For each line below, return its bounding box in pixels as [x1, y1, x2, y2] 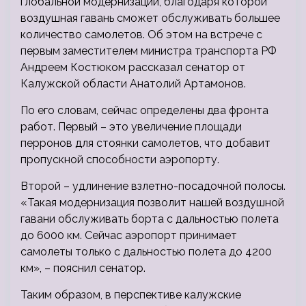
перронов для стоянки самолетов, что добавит [20, 137, 270, 150]
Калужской [20, 77, 83, 91]
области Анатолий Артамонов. [83, 77, 246, 91]
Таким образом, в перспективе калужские [20, 288, 241, 302]
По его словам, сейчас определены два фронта [20, 104, 268, 117]
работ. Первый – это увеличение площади [20, 120, 242, 134]
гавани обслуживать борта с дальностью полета [20, 212, 279, 226]
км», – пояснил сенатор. [20, 262, 145, 275]
